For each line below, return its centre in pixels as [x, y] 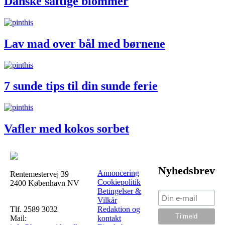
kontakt [109, 218]
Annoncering [118, 173]
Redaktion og [119, 209]
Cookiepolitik [119, 182]
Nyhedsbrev [187, 171]
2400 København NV [45, 183]
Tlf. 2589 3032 [34, 209]
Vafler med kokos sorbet [67, 129]
